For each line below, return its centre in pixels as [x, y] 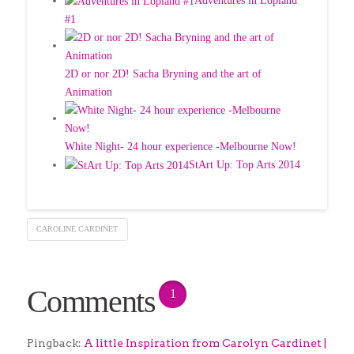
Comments [91, 302]
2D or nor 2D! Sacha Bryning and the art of [163, 74]
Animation [88, 92]
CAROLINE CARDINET [77, 229]
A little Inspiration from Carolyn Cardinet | [205, 343]
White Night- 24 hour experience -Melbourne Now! [180, 147]
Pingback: [55, 343]
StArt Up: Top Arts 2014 [244, 165]
